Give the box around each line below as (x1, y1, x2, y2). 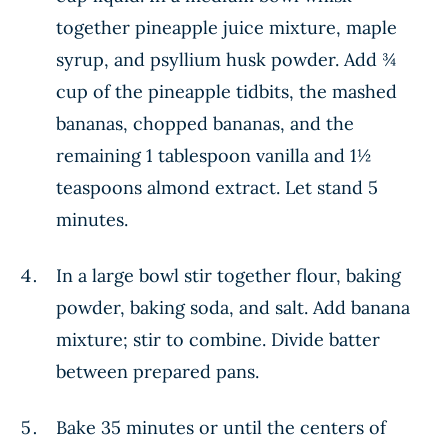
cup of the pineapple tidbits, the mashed (56, 80, 397, 103)
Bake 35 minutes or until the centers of (56, 416, 386, 439)
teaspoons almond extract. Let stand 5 (56, 176, 378, 199)
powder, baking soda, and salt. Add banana (56, 296, 410, 319)
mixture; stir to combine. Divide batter (56, 328, 380, 351)
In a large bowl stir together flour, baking (56, 264, 401, 287)
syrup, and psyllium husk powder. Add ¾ (56, 48, 396, 71)
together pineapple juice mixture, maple (56, 16, 397, 39)
